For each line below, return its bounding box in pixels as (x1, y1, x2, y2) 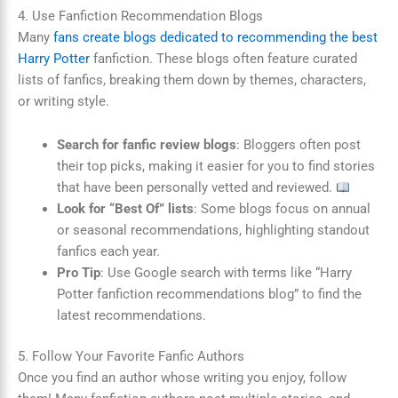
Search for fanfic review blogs (56, 137, 236, 154)
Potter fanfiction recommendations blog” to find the (56, 286, 362, 303)
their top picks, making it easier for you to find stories (56, 158, 375, 175)
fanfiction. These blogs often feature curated (90, 50, 357, 67)
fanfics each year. (56, 243, 160, 260)
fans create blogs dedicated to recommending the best (53, 28, 378, 45)
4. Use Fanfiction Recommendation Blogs (18, 7, 263, 24)
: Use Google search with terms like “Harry (99, 265, 352, 282)
